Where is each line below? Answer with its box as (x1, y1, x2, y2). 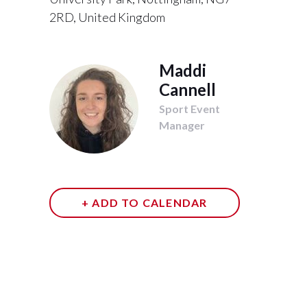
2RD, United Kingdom (49, 9, 165, 25)
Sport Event (159, 101, 220, 115)
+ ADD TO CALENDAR (82, 195, 208, 209)
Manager (159, 118, 205, 132)
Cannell (159, 79, 216, 99)
